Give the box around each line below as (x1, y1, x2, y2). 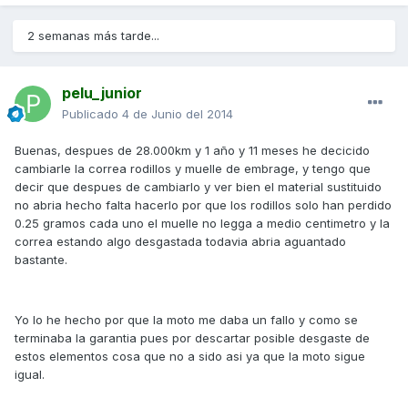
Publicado (62, 107, 122, 122)
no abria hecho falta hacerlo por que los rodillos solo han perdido (15, 198, 392, 213)
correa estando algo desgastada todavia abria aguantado (15, 234, 346, 250)
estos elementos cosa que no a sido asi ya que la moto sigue (15, 349, 365, 364)
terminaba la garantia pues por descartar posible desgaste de (15, 331, 370, 346)
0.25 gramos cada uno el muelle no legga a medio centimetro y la (15, 216, 390, 231)
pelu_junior (62, 84, 142, 103)
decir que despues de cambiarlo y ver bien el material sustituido (15, 179, 382, 195)
